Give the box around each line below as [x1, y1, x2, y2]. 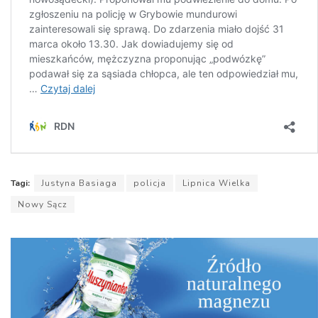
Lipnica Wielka [182, 177, 251, 190]
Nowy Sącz [18, 199, 67, 211]
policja [133, 177, 166, 190]
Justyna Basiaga [41, 177, 117, 190]
